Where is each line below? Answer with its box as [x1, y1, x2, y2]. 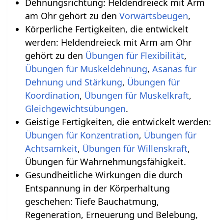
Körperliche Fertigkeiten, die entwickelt [25, 23, 189, 35]
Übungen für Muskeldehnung [25, 62, 147, 75]
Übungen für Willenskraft [82, 142, 188, 154]
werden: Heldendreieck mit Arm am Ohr [25, 36, 192, 48]
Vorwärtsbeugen [119, 9, 188, 22]
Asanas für [152, 62, 196, 75]
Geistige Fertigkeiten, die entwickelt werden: [25, 115, 211, 128]
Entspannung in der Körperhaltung [25, 182, 170, 194]
